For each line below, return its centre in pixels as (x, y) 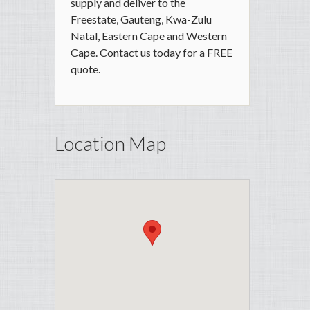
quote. (85, 69)
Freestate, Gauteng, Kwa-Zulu (141, 19)
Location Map (110, 144)
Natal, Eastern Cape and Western (149, 36)
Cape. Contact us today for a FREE (152, 53)
